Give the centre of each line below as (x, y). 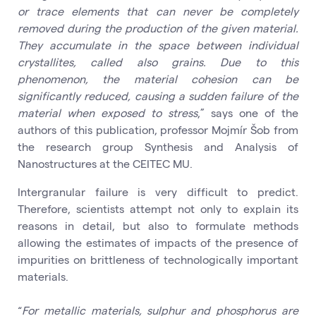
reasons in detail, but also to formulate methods (158, 225)
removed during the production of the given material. (158, 28)
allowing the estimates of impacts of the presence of (158, 242)
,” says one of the (248, 113)
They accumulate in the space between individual (158, 45)
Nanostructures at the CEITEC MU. (105, 163)
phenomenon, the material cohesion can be (158, 79)
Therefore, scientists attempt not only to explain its (158, 208)
